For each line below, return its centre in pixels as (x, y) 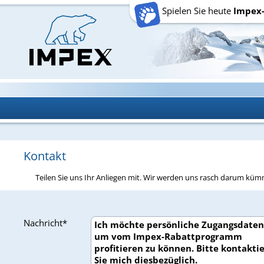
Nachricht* (45, 223)
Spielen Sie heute (198, 11)
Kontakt (45, 156)
